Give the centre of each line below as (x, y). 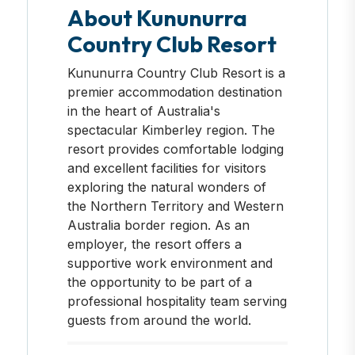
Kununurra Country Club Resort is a (176, 73)
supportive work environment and (170, 263)
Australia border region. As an (158, 225)
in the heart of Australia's (143, 111)
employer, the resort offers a (154, 244)
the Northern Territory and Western (175, 206)
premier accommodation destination (174, 92)
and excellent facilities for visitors (166, 168)
